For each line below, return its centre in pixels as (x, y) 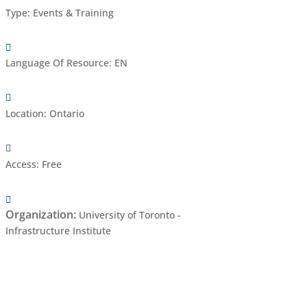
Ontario (66, 114)
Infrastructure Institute (58, 230)
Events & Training (73, 12)
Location (24, 114)
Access (21, 164)
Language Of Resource (57, 62)
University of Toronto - (130, 214)
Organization (39, 214)
